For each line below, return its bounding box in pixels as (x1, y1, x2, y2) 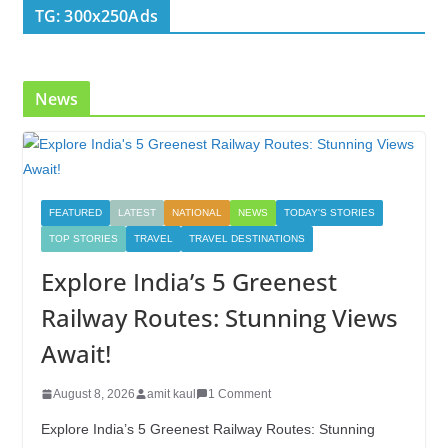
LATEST (117, 206, 156, 218)
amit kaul (146, 386, 196, 401)
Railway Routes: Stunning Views (40, 300, 398, 334)
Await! (40, 336, 111, 370)
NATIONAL (171, 206, 222, 218)
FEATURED (48, 206, 102, 218)
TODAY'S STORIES (283, 206, 375, 218)
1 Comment (207, 386, 271, 401)
